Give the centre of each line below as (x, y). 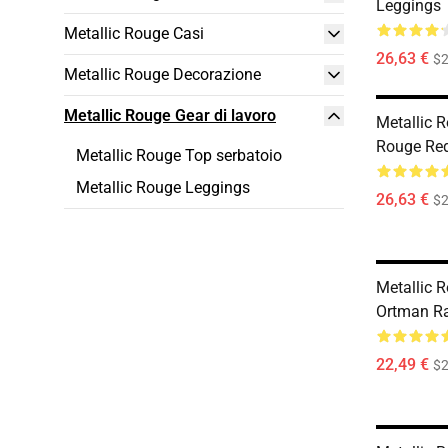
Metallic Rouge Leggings (163, 187)
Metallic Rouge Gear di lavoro (170, 115)
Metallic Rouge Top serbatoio (179, 155)
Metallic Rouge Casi (134, 33)
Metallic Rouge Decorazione (162, 74)
